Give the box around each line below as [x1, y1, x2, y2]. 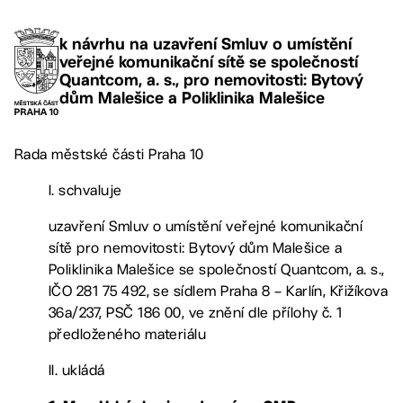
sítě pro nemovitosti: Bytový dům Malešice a [48, 238, 343, 256]
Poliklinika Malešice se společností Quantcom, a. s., [48, 260, 385, 278]
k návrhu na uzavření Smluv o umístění [59, 34, 352, 54]
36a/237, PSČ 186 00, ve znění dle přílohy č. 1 [48, 303, 343, 321]
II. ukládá [48, 361, 105, 379]
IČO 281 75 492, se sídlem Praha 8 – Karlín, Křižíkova [48, 282, 389, 300]
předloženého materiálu [48, 325, 207, 343]
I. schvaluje [48, 181, 122, 199]
